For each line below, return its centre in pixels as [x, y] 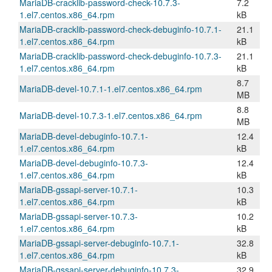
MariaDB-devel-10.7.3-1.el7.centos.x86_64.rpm [111, 115]
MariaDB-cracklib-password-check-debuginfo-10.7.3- [121, 56]
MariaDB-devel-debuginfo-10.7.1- [84, 136]
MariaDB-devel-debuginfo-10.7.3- [84, 163]
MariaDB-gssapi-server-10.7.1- [79, 189]
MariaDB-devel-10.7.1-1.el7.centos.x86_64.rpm [111, 89]
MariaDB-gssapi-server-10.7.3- [79, 216]
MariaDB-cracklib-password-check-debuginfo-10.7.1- [121, 29]
